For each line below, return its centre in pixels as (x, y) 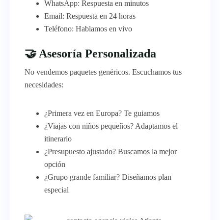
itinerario (58, 138)
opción (55, 164)
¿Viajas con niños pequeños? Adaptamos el (111, 126)
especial (56, 190)
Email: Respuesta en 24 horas (90, 16)
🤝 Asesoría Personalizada (90, 53)
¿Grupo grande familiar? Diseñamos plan (108, 177)
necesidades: (44, 84)
